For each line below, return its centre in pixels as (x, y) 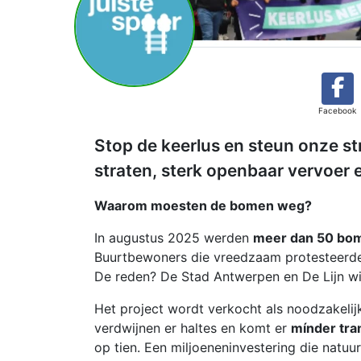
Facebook (337, 110)
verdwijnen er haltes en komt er (193, 328)
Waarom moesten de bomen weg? (203, 205)
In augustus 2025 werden (174, 238)
